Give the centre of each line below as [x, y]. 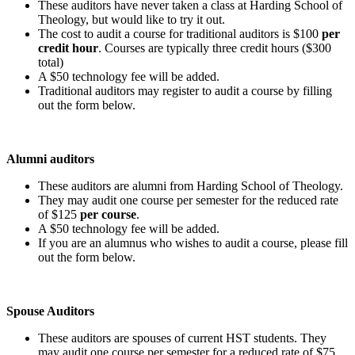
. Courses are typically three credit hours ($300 [215, 48]
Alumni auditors [50, 158]
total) [51, 62]
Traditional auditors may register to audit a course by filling [185, 90]
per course [108, 214]
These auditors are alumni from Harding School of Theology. [191, 185]
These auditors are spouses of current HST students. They [182, 338]
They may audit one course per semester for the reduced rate [188, 200]
